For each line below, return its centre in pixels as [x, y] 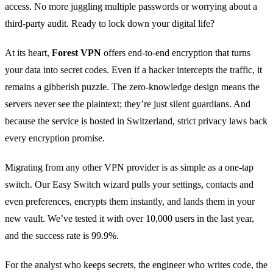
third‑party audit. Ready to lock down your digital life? [110, 24]
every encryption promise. [55, 138]
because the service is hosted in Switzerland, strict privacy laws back [136, 121]
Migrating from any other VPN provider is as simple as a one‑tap [129, 168]
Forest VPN [76, 53]
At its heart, [28, 53]
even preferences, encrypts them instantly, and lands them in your [130, 202]
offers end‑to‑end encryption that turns [176, 53]
